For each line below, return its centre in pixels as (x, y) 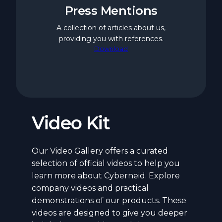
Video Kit (71, 123)
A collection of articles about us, (111, 28)
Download (111, 49)
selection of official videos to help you (106, 163)
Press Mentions (111, 10)
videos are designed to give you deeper (110, 213)
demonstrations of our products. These (109, 200)
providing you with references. (111, 38)
